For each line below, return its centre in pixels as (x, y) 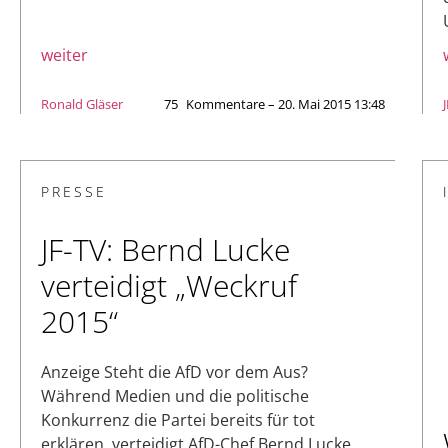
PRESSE (74, 192)
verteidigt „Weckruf (169, 286)
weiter (64, 55)
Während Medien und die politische (175, 396)
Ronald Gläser (82, 104)
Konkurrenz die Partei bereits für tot (178, 420)
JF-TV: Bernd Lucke (165, 250)
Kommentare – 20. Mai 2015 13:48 (285, 104)
